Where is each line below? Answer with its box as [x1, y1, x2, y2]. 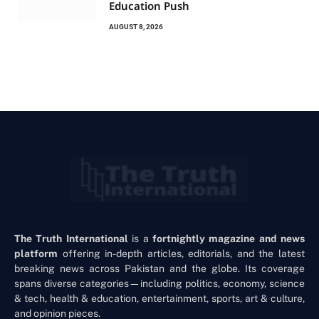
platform [14, 247, 58, 259]
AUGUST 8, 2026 [109, 23, 163, 31]
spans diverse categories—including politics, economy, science [14, 277, 305, 289]
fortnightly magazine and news [152, 232, 305, 244]
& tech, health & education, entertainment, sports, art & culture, [14, 292, 305, 304]
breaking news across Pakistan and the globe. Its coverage [14, 262, 305, 274]
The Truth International [14, 232, 128, 244]
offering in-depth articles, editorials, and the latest [58, 247, 305, 259]
